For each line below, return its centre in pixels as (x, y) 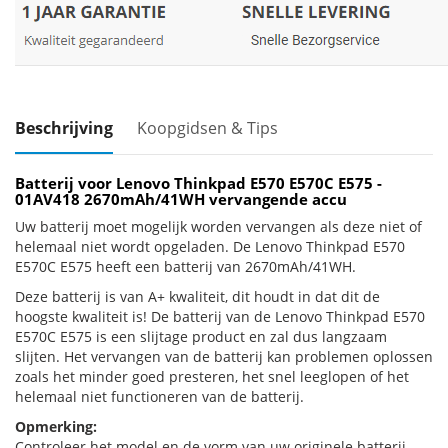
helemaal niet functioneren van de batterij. (159, 396)
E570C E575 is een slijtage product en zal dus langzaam (201, 336)
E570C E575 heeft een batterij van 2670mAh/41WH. (185, 266)
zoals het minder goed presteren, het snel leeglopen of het (212, 376)
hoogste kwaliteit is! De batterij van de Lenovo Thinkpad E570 (220, 316)
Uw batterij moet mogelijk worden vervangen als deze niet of (218, 226)
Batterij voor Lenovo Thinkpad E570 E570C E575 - (198, 183)
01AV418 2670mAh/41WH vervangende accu (181, 199)
